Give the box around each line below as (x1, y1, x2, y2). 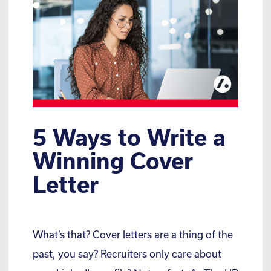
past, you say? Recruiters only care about (33, 248, 221, 260)
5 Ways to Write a (33, 124, 226, 151)
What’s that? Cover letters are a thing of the (33, 229, 233, 241)
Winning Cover (33, 148, 193, 174)
